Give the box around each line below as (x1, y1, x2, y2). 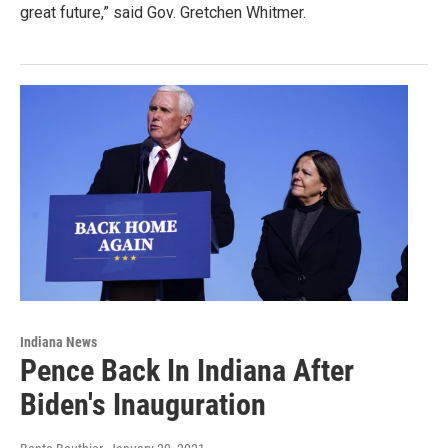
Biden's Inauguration (20, 386, 266, 422)
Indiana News (20, 333, 97, 350)
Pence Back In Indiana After (20, 352, 354, 388)
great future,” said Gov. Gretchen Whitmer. (20, 2, 306, 22)
